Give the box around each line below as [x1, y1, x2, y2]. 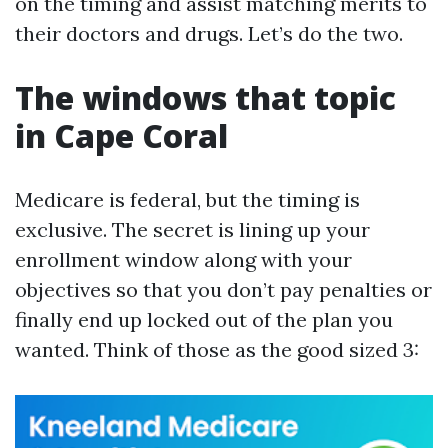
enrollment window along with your [15, 247, 352, 272]
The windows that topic [15, 76, 396, 119]
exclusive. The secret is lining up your [15, 217, 370, 242]
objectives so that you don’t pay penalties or [15, 277, 432, 302]
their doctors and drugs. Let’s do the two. [15, 21, 403, 46]
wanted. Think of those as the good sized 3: [15, 337, 419, 362]
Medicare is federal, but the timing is [15, 187, 360, 212]
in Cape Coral [15, 114, 228, 157]
